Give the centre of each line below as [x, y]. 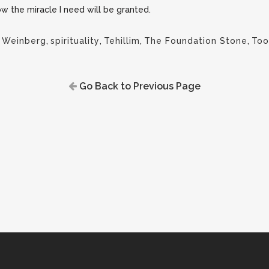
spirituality [75, 41]
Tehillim [122, 41]
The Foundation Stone [196, 41]
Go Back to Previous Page [139, 86]
